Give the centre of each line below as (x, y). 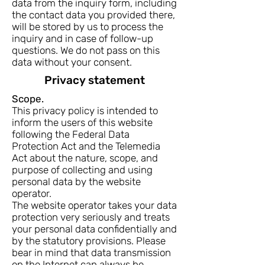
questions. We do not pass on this (86, 50)
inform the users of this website (82, 122)
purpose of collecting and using (82, 170)
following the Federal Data (71, 134)
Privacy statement (95, 80)
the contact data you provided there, (93, 15)
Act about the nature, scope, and (85, 158)
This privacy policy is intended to (85, 111)
